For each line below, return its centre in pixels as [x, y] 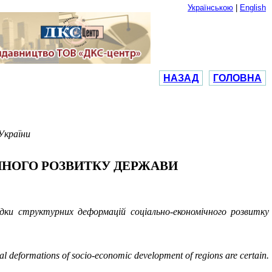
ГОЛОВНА [237, 78]
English [253, 8]
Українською [210, 8]
